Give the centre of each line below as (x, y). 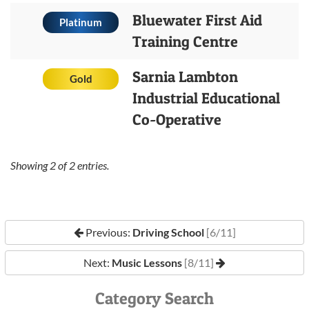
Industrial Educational (206, 98)
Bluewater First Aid (197, 20)
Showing (30, 165)
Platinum (81, 22)
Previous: (108, 232)
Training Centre (185, 41)
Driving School (168, 232)
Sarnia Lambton (185, 77)
